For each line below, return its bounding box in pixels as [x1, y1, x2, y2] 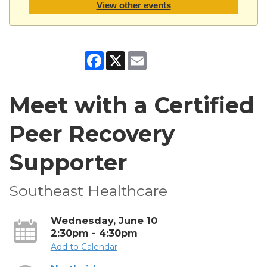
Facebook [104, 50, 145, 61]
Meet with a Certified [9, 91, 254, 119]
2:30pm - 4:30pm [50, 226, 138, 239]
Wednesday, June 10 [50, 214, 157, 226]
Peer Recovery [9, 120, 175, 147]
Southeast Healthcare [9, 181, 167, 200]
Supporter [9, 148, 127, 176]
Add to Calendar [50, 241, 117, 252]
